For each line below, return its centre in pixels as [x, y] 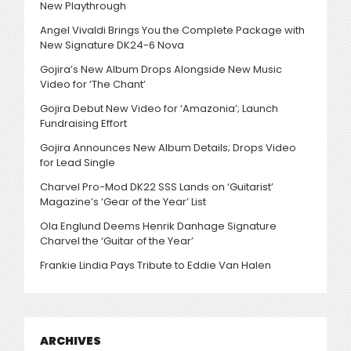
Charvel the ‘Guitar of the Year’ [117, 241]
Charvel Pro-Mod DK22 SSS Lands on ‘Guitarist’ [157, 186]
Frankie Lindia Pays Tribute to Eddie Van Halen [156, 265]
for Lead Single [78, 162]
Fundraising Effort [83, 123]
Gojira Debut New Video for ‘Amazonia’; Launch [159, 108]
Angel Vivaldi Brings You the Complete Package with [172, 30]
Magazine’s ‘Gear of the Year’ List [123, 201]
